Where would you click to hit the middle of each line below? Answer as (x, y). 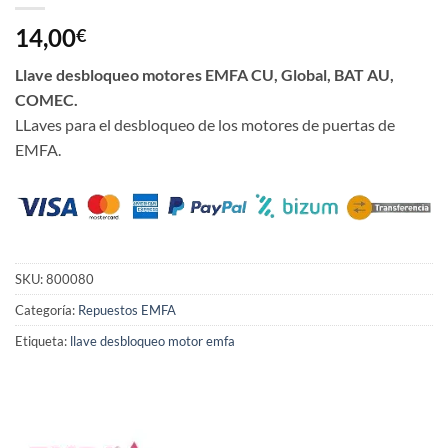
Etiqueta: (42, 341)
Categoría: (46, 310)
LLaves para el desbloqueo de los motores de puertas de (205, 124)
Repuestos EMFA (127, 310)
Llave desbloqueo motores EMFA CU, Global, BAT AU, (204, 74)
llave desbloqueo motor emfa (152, 341)
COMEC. (46, 99)
